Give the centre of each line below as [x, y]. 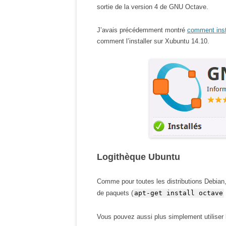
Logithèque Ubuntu [138, 157]
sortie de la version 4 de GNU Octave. [153, 7]
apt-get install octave [179, 193]
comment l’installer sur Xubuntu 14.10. [153, 41]
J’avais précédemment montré [142, 30]
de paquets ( [115, 193]
